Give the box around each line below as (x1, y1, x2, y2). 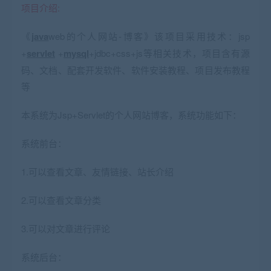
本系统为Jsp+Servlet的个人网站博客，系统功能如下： (21, 108, 241, 121)
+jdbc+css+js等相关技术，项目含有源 (89, 47, 250, 59)
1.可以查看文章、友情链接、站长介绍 (21, 165, 174, 178)
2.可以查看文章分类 (21, 194, 101, 206)
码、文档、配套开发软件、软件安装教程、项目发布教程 (21, 64, 250, 76)
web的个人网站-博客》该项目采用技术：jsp (48, 30, 250, 42)
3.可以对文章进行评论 (21, 222, 110, 235)
